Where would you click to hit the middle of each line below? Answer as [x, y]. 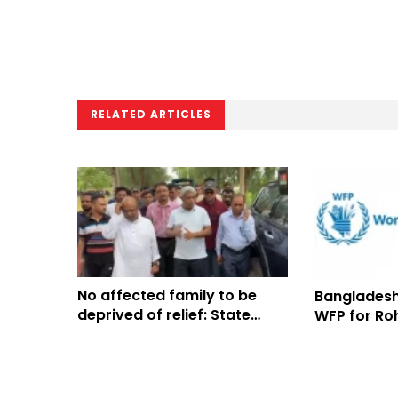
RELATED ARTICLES [151, 114]
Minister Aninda [133, 334]
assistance [354, 336]
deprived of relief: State [164, 314]
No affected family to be [167, 295]
